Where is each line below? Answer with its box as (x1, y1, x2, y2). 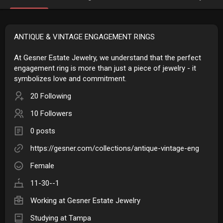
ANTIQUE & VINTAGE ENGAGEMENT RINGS (14, 32, 155, 41)
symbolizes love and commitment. (14, 74, 126, 83)
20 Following (30, 91, 71, 101)
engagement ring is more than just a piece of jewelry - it (14, 63, 196, 73)
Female (30, 161, 54, 170)
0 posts (30, 126, 55, 135)
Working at (30, 196, 67, 205)
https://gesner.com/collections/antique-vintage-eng (30, 143, 199, 153)
